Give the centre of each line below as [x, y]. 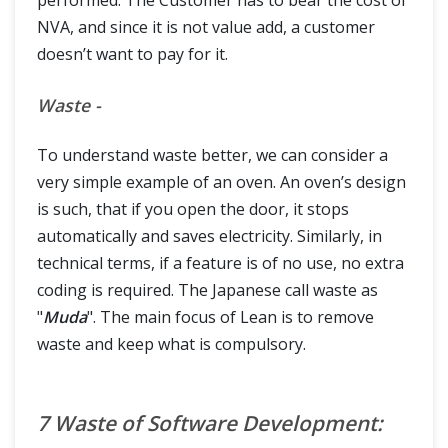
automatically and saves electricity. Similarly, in [209, 236]
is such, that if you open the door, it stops [193, 209]
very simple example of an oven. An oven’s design [221, 182]
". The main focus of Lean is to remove [230, 317]
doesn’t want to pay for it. [132, 54]
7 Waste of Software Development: [210, 423]
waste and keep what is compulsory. [171, 344]
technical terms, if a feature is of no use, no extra [220, 263]
